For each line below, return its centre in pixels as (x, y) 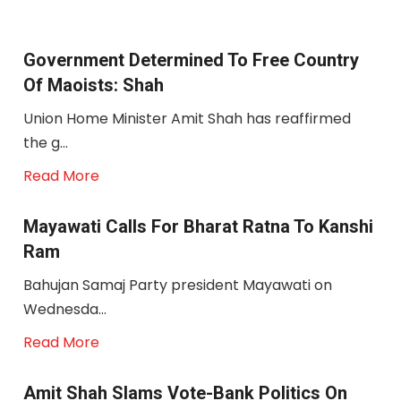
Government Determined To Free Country (191, 60)
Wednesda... (64, 309)
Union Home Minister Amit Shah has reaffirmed (187, 119)
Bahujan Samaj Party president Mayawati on (177, 285)
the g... (45, 143)
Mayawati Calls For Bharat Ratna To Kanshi (198, 226)
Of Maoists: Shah (93, 85)
